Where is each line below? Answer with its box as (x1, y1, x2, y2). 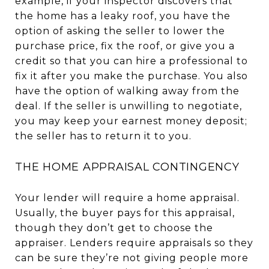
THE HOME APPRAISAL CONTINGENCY (15, 160, 240, 174)
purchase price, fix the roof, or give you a (15, 40, 235, 52)
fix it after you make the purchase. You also (15, 70, 248, 82)
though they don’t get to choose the (15, 222, 213, 234)
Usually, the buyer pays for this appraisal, (15, 207, 235, 219)
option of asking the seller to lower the (15, 25, 225, 37)
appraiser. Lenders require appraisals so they (15, 237, 253, 249)
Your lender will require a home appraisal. (15, 192, 240, 204)
